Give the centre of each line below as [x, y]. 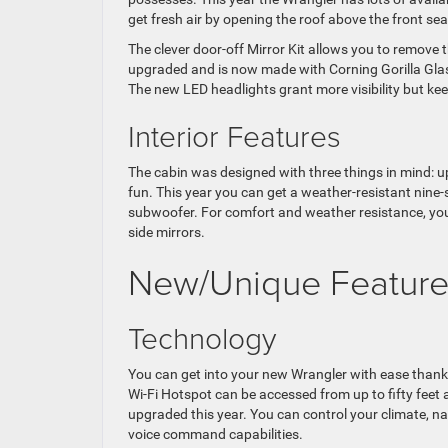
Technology [202, 338]
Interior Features [234, 136]
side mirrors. [166, 232]
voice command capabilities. [215, 434]
